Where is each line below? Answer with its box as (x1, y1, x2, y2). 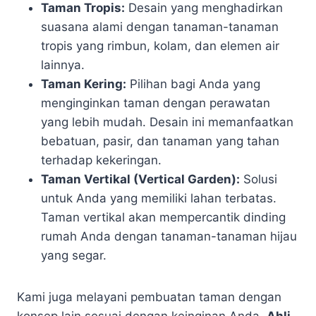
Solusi (240, 172, 277, 186)
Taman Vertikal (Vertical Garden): (41, 172, 240, 186)
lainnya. (41, 58, 85, 72)
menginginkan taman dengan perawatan (41, 96, 270, 110)
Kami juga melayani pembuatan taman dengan (17, 290, 281, 304)
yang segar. (41, 248, 107, 262)
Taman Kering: (41, 77, 126, 91)
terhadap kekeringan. (41, 153, 162, 167)
